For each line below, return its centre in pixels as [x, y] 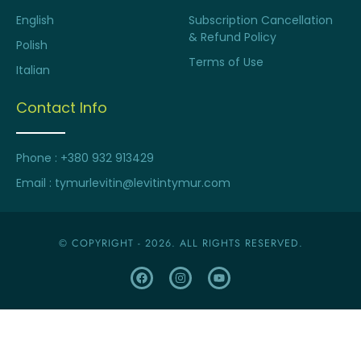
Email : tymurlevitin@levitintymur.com [123, 183]
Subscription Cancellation [261, 21]
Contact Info [62, 108]
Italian [33, 71]
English [35, 21]
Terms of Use [226, 62]
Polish [32, 46]
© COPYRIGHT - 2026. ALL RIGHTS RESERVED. [180, 244]
